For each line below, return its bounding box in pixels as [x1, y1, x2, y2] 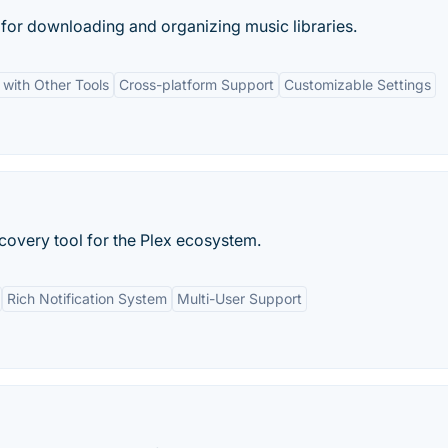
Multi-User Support [177, 290, 302, 307]
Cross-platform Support [119, 76, 274, 93]
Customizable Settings [284, 76, 431, 93]
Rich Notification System [7, 290, 167, 307]
